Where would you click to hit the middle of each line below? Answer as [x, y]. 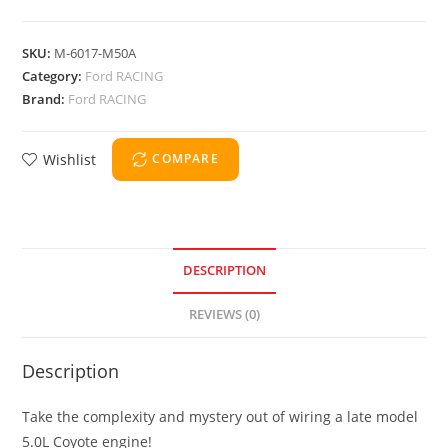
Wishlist [70, 159]
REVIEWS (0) [224, 314]
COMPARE [185, 159]
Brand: [45, 98]
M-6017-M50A [95, 52]
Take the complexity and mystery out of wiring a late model [220, 416]
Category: [54, 75]
